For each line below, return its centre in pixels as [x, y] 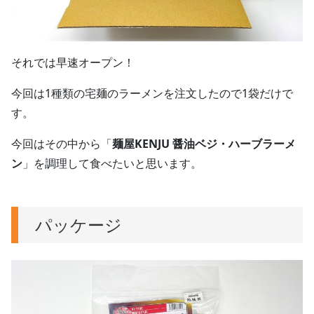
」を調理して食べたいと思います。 [112, 164]
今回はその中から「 [62, 144]
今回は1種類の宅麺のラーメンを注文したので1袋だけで [152, 94]
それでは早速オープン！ [73, 63]
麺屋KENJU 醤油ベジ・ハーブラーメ [204, 144]
